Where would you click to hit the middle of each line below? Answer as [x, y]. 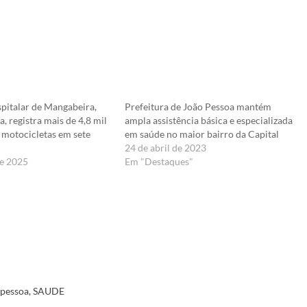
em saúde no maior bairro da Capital [201, 134]
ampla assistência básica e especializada [208, 121]
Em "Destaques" [159, 162]
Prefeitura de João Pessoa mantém [198, 107]
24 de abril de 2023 [165, 148]
